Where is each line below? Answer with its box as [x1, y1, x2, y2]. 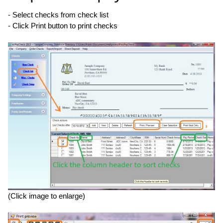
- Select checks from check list [8, 10, 109, 19]
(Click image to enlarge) [8, 191, 85, 200]
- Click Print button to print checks [8, 21, 117, 30]
